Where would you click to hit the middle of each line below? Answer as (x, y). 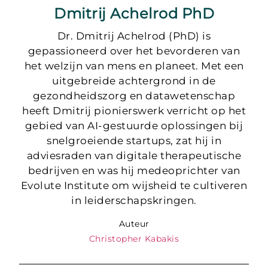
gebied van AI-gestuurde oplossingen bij (134, 126)
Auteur (134, 223)
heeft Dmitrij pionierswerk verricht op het (134, 111)
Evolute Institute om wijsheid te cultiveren (134, 186)
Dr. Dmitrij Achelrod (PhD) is (134, 36)
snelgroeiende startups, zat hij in (134, 141)
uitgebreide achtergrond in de (134, 81)
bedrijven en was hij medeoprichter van (134, 171)
